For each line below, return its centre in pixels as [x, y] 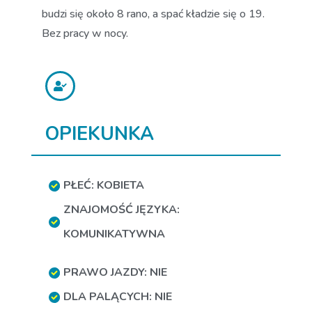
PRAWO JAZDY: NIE [115, 272]
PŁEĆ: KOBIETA [104, 185]
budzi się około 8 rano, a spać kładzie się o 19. [153, 14]
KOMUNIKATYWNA [114, 234]
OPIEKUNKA [100, 134]
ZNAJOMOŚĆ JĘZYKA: [122, 210]
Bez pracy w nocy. [85, 33]
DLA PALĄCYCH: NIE [118, 297]
